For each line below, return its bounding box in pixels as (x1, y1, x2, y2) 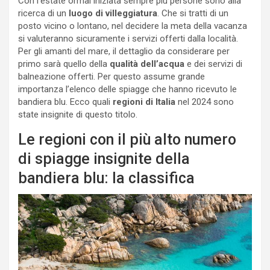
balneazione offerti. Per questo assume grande (18, 71, 205, 83)
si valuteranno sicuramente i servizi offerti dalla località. (18, 33, 238, 45)
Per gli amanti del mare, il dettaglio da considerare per (18, 46, 230, 57)
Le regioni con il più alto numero (18, 131, 236, 149)
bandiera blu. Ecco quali (18, 96, 113, 108)
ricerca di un (18, 8, 66, 19)
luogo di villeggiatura (66, 8, 157, 19)
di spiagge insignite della (18, 150, 190, 168)
